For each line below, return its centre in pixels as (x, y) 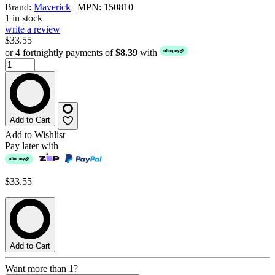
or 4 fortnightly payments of (60, 53)
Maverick (52, 7)
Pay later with (32, 146)
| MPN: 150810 (102, 7)
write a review (33, 29)
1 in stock (24, 18)
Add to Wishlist (35, 135)
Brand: (19, 7)
